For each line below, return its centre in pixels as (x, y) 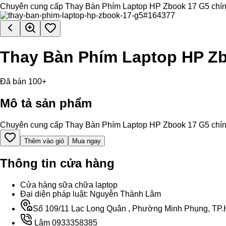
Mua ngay (87, 141)
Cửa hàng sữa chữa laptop (69, 185)
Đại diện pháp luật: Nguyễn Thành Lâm (91, 194)
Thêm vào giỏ (44, 141)
